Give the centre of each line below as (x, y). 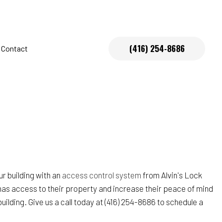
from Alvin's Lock (172, 175)
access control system (102, 175)
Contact (15, 48)
